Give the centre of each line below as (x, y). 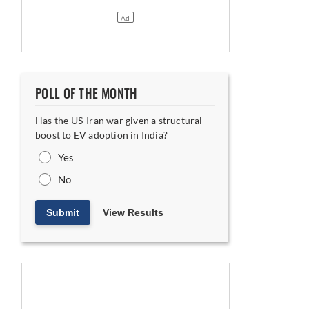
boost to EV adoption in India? (101, 135)
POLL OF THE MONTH (87, 94)
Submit (63, 212)
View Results (133, 212)
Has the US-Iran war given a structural (119, 120)
